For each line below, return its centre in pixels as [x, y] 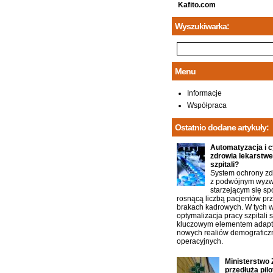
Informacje [204, 93]
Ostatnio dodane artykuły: [222, 127]
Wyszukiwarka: [202, 26]
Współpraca [207, 105]
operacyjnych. [200, 241]
